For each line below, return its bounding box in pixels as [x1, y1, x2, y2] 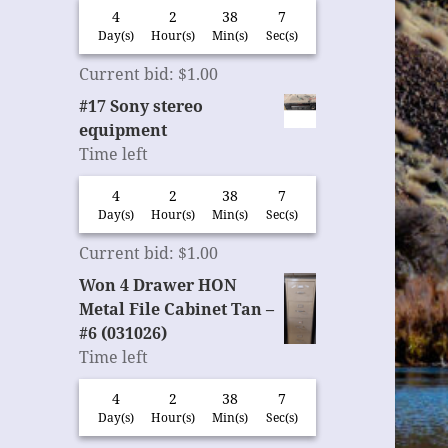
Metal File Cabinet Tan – [79, 298, 275, 321]
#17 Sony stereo [79, 95, 204, 118]
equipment [79, 119, 168, 142]
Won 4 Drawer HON [79, 274, 238, 297]
